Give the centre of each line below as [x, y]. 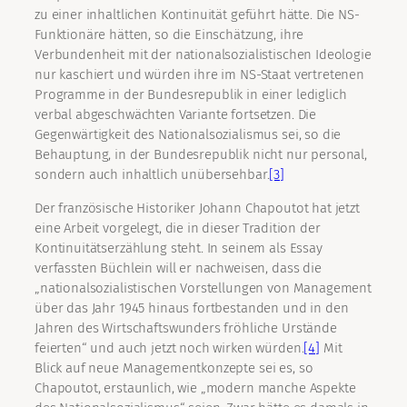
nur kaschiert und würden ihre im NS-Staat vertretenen [200, 75]
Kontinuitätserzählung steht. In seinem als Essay [179, 248]
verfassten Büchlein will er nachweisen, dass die [178, 268]
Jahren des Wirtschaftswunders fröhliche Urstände [186, 328]
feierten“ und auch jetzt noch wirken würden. [169, 348]
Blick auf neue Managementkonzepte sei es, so [174, 368]
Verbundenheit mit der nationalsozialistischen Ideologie [203, 55]
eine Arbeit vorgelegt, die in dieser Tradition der [178, 228]
